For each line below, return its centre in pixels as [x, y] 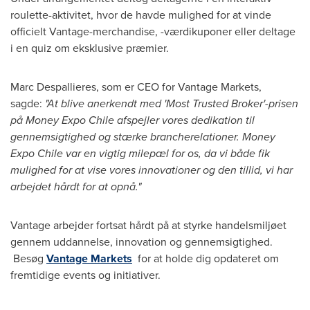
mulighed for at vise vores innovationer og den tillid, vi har [152, 170]
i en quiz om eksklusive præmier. [90, 48]
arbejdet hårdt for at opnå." [76, 186]
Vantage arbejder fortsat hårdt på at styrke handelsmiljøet [148, 225]
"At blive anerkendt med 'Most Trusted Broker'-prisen [172, 103]
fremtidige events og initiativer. [85, 275]
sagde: [28, 103]
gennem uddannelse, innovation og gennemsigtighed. [142, 241]
